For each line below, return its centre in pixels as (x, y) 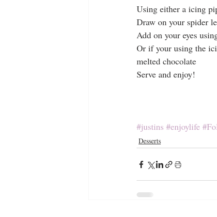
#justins (150, 127)
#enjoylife (183, 127)
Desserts (150, 141)
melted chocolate (166, 61)
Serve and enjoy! (166, 74)
